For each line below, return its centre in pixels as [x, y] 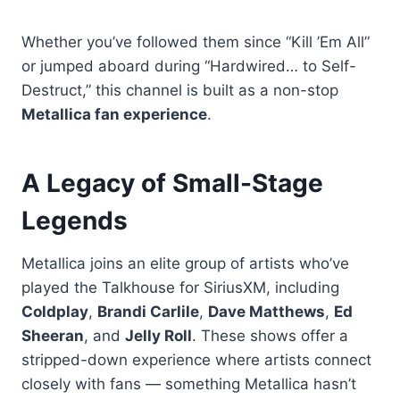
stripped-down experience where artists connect [196, 359]
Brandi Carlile [148, 311]
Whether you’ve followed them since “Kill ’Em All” [196, 42]
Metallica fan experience [114, 114]
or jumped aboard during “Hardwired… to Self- [189, 66]
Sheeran [53, 335]
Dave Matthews [267, 311]
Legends [75, 220]
